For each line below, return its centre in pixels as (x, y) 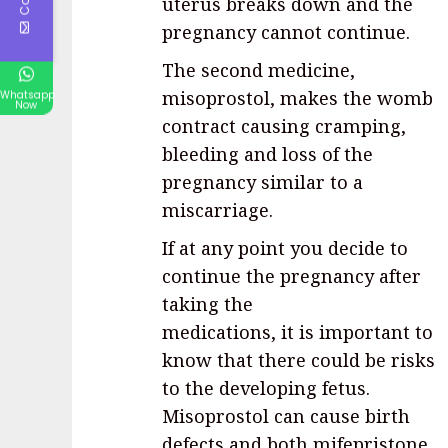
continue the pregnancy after (291, 276)
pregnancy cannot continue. (286, 32)
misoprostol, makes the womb (297, 98)
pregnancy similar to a (262, 182)
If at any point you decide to (285, 248)
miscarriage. (217, 210)
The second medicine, (258, 70)
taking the (207, 304)
